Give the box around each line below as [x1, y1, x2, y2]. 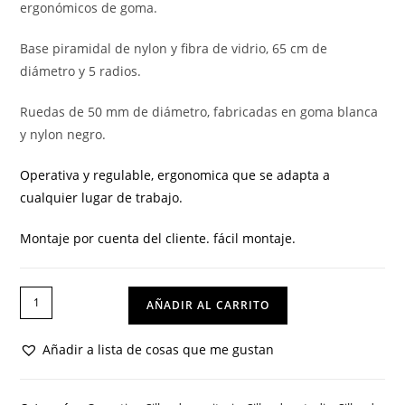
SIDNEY [19, 310, 64, 328]
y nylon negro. [20, 125, 107, 143]
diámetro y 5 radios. [20, 61, 142, 80]
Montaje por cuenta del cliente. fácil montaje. [20, 229, 297, 247]
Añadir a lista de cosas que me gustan [42, 340, 275, 358]
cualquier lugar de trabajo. [20, 188, 187, 206]
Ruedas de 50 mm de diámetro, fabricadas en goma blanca [20, 102, 379, 120]
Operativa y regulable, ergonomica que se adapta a [20, 165, 331, 184]
